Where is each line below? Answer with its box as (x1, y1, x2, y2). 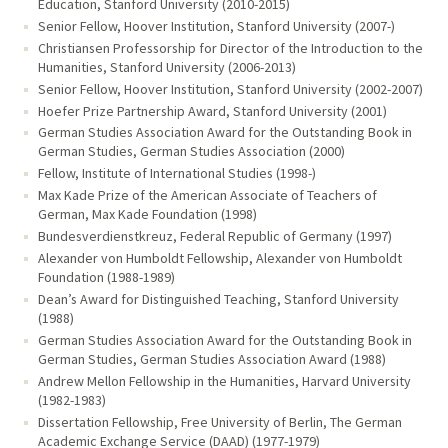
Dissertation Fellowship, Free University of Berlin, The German (37, 413, 402, 432)
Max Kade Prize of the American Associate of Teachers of (37, 186, 377, 205)
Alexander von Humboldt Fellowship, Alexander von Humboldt (37, 249, 402, 268)
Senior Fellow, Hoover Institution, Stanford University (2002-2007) (37, 79, 423, 98)
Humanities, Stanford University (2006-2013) (37, 57, 296, 76)
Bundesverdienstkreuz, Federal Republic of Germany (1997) (37, 227, 392, 246)
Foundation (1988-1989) (37, 268, 175, 287)
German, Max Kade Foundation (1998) (37, 205, 257, 224)
